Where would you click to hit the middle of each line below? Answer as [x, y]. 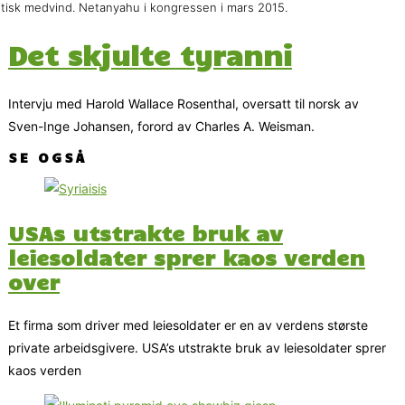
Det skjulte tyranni [150, 54]
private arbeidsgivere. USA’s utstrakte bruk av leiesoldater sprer [197, 348]
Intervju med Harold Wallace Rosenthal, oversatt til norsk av [184, 103]
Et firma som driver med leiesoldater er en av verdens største [188, 325]
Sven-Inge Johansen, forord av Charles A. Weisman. [161, 126]
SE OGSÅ [47, 157]
